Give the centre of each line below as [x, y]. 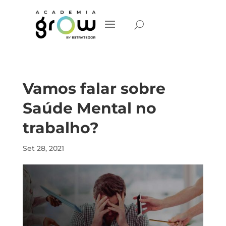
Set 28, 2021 [43, 148]
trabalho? [61, 128]
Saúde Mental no [89, 108]
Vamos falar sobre [94, 89]
